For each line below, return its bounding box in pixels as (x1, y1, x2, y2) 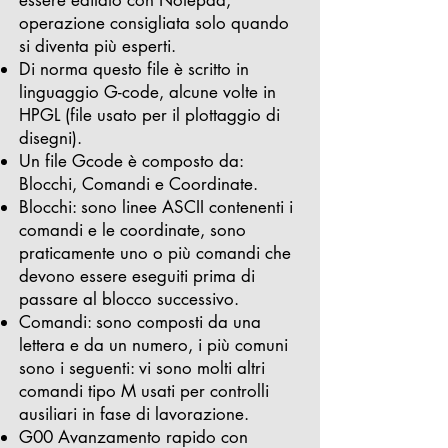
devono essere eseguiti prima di (19, 265, 255, 287)
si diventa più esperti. (19, 35, 176, 57)
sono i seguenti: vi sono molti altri (19, 357, 265, 379)
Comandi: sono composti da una (19, 311, 261, 333)
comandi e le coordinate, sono (19, 219, 246, 241)
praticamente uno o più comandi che (19, 242, 291, 264)
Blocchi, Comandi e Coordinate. (19, 173, 258, 195)
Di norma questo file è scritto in (19, 58, 249, 80)
